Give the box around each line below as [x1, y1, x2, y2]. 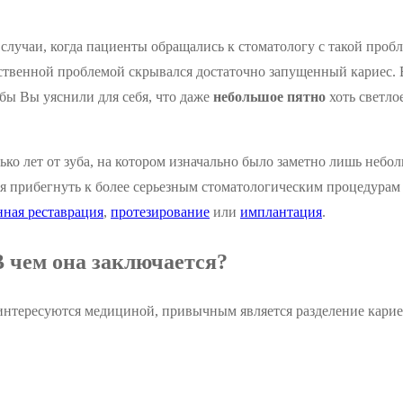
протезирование [111, 204, 210, 220]
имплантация [240, 204, 322, 220]
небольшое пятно [213, 89, 326, 105]
